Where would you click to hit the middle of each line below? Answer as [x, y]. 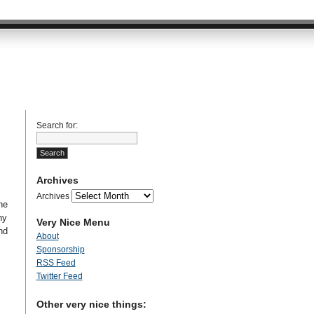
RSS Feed [56, 263]
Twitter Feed [59, 276]
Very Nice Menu [73, 222]
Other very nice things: [91, 304]
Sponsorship [60, 250]
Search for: [57, 125]
